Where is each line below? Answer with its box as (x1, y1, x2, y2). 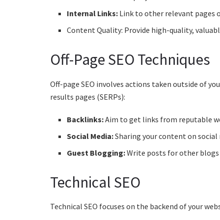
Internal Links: (67, 8, 118, 19)
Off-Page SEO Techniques (50, 50, 210, 70)
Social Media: (67, 131, 114, 141)
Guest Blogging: (67, 147, 126, 158)
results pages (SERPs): (50, 91, 125, 102)
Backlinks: (67, 114, 104, 124)
